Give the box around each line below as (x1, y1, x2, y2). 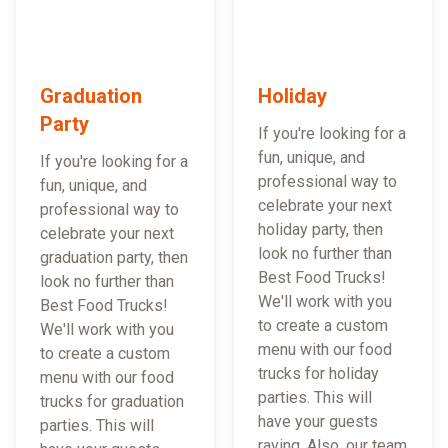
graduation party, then (40, 248, 188, 268)
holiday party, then (258, 220, 383, 240)
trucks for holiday (258, 364, 379, 384)
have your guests (258, 412, 378, 432)
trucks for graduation (40, 392, 184, 412)
